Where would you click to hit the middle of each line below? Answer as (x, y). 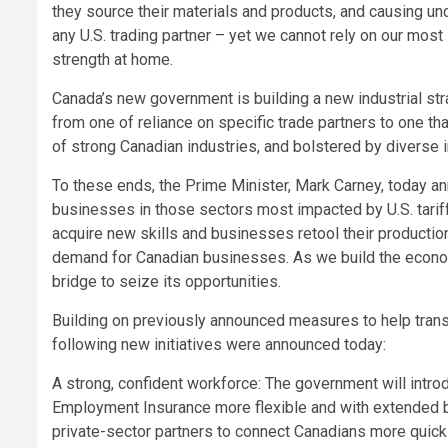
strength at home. (112, 59)
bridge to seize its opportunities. (166, 281)
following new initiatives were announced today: (219, 344)
